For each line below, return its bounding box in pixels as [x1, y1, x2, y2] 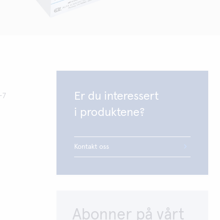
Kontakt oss [74, 143, 110, 150]
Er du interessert [74, 90, 159, 102]
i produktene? [74, 107, 145, 118]
